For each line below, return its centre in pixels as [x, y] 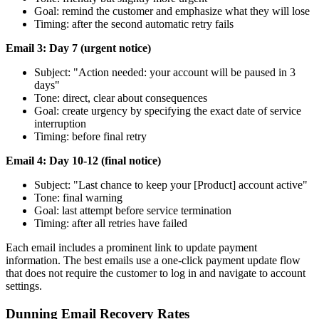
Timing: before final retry [90, 137]
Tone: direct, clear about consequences [121, 98]
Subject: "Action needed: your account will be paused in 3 [165, 73]
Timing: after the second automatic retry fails [134, 24]
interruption [60, 124]
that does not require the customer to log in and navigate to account [156, 273]
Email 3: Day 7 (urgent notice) [78, 48]
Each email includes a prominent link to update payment [131, 248]
